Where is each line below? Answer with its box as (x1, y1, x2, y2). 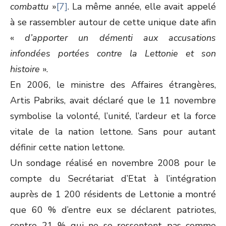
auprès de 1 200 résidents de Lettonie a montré (10, 188, 216, 200)
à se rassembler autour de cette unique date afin (10, 16, 216, 28)
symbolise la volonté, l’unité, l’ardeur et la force (10, 110, 216, 122)
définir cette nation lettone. (10, 141, 125, 153)
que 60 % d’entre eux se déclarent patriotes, (10, 204, 216, 216)
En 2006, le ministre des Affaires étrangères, (10, 79, 216, 91)
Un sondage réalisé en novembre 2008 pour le (10, 157, 216, 169)
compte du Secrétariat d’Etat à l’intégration (10, 173, 216, 185)
